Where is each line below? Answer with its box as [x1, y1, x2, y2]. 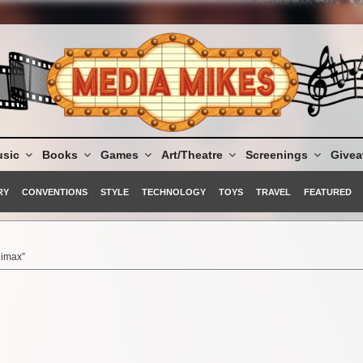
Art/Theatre [160, 148, 223, 162]
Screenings [245, 148, 308, 162]
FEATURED [303, 186, 352, 197]
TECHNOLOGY [141, 186, 206, 197]
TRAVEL [255, 186, 291, 197]
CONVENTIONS [21, 186, 88, 197]
